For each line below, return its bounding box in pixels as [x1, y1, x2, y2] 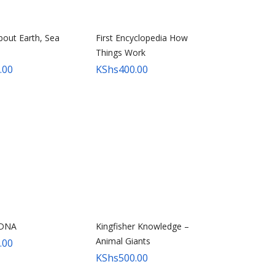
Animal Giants [96, 235, 150, 247]
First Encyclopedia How [96, 32, 188, 44]
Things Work [96, 47, 145, 58]
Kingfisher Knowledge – [96, 220, 189, 232]
